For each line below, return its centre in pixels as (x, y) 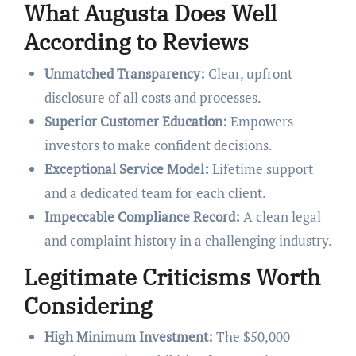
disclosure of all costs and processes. (153, 97)
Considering (87, 305)
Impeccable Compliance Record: (142, 216)
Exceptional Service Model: (126, 168)
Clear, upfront (248, 73)
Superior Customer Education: (135, 121)
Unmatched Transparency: (124, 73)
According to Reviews (136, 42)
